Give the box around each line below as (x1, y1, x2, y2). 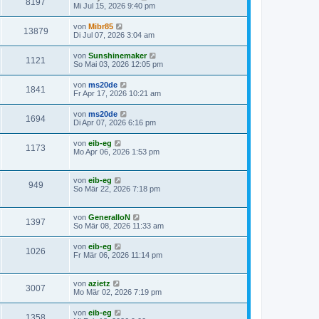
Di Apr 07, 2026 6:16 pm (73, 118, 156, 127)
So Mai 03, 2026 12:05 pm (73, 60, 163, 68)
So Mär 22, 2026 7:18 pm (73, 184, 160, 193)
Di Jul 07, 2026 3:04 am (73, 31, 155, 39)
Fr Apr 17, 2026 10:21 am (73, 89, 161, 98)
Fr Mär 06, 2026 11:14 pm (73, 251, 162, 259)
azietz (88, 279, 110, 288)
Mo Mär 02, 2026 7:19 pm (73, 288, 162, 296)
